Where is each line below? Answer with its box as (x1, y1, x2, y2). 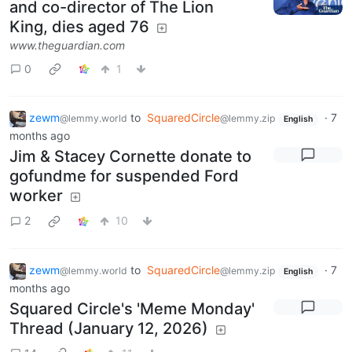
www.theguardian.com (9, 38, 125, 53)
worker (9, 185, 63, 205)
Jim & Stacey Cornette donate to (9, 146, 251, 166)
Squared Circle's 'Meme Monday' (9, 299, 255, 318)
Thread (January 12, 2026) (9, 318, 208, 338)
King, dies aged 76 (9, 17, 149, 37)
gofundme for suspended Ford (9, 166, 239, 185)
